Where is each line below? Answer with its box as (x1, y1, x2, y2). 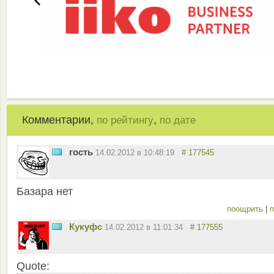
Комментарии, (22, 114, 97, 127)
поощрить (227, 204, 265, 214)
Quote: (17, 260, 50, 273)
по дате (160, 114, 196, 127)
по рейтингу (97, 114, 154, 127)
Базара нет (17, 185, 73, 198)
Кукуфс (69, 221, 102, 232)
